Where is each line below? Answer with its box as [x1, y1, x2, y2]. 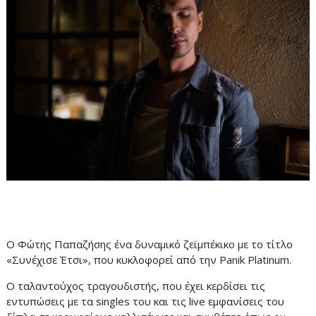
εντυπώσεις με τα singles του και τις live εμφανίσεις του [6, 293, 284, 308]
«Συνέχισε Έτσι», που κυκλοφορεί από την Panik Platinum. [6, 252, 294, 267]
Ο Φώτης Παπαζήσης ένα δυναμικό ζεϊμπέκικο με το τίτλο [6, 236, 293, 251]
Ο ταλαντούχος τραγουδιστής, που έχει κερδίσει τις [6, 278, 265, 293]
